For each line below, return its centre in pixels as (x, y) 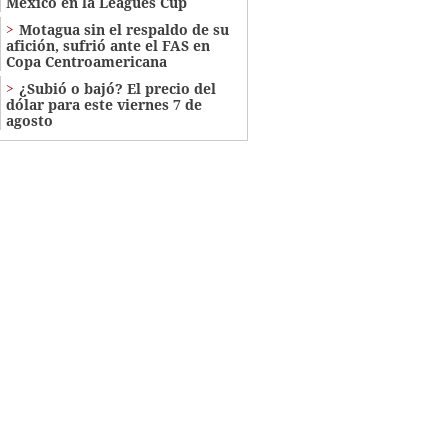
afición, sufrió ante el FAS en (107, 45)
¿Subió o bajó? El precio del (117, 88)
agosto (29, 120)
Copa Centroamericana (86, 61)
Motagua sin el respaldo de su (123, 29)
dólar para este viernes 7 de (103, 104)
